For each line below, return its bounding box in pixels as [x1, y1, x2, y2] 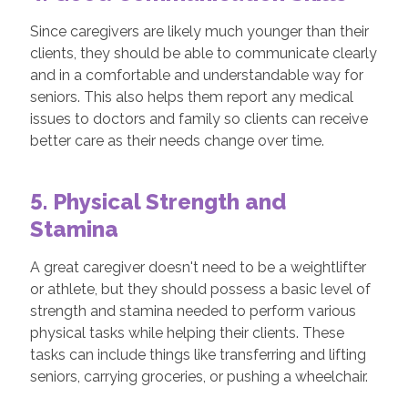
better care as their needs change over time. [29, 132, 324, 149]
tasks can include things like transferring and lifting [29, 346, 366, 363]
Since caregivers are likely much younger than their [29, 23, 369, 40]
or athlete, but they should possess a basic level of [29, 280, 371, 298]
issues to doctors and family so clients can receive [29, 110, 368, 127]
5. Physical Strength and [29, 189, 286, 215]
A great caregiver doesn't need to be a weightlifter [29, 259, 366, 276]
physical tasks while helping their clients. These [29, 324, 344, 342]
